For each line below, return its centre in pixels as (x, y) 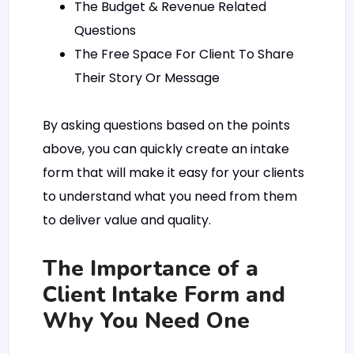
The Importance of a (151, 269)
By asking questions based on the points (166, 125)
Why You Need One (146, 321)
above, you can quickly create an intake (166, 149)
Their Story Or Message (147, 77)
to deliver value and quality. (127, 220)
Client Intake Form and (164, 295)
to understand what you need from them (170, 196)
